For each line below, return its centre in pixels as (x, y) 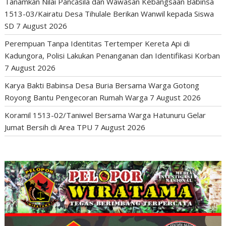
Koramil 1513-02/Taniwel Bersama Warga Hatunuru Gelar (105, 115)
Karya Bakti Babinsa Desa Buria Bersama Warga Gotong (102, 86)
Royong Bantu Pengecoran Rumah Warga (76, 98)
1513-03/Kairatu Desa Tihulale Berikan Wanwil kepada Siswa (109, 14)
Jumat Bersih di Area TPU (49, 127)
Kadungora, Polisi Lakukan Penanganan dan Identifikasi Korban (112, 56)
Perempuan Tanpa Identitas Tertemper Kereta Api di (97, 44)
